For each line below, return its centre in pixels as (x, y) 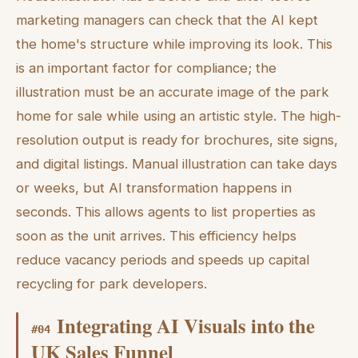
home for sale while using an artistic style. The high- (179, 116)
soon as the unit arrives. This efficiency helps (156, 236)
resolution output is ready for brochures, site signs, (177, 140)
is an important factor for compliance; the (146, 68)
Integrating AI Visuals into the (186, 325)
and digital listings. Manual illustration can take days (177, 164)
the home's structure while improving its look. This (174, 44)
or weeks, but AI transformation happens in (154, 188)
